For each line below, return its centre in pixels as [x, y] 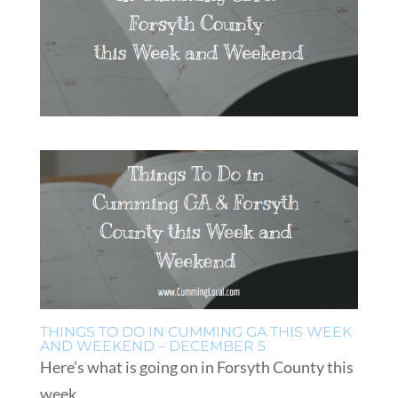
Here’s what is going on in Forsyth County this [196, 367]
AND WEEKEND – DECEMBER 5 [152, 346]
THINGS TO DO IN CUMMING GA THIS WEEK [195, 332]
